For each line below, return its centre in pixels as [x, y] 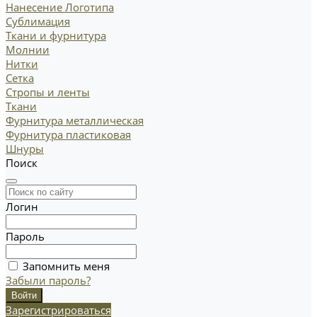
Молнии [28, 49]
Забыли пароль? [48, 280]
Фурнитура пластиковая [68, 134]
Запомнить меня [66, 266]
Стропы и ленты [48, 92]
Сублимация [38, 21]
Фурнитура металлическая [75, 120]
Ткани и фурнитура [56, 35]
